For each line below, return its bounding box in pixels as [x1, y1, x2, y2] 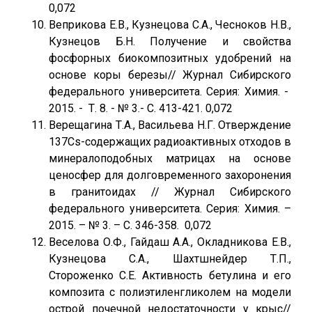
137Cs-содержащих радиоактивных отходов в [49, 135, 291, 148]
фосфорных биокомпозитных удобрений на [49, 52, 291, 65]
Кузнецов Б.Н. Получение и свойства [49, 35, 291, 48]
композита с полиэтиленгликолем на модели [49, 286, 291, 299]
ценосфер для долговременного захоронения [49, 169, 291, 182]
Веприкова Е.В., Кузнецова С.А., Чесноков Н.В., [49, 18, 291, 31]
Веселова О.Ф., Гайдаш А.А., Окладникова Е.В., [49, 235, 291, 249]
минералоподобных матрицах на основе [49, 152, 291, 165]
